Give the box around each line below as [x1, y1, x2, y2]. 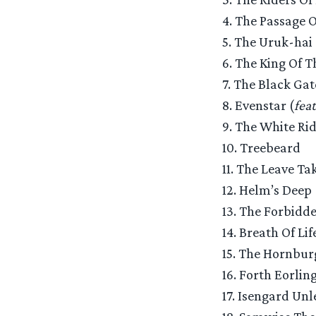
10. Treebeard [221, 140, 300, 156]
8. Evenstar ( [221, 97, 294, 114]
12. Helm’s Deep [221, 182, 312, 198]
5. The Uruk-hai [221, 34, 312, 50]
